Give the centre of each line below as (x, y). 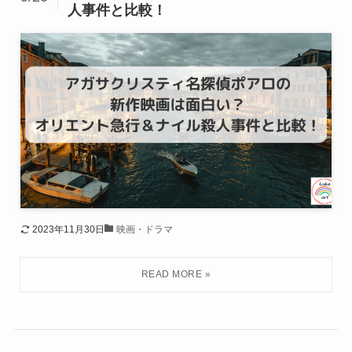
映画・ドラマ (144, 229)
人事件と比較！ (117, 10)
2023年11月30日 (68, 229)
